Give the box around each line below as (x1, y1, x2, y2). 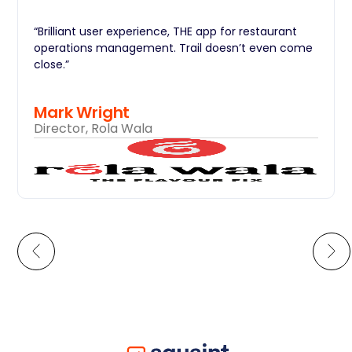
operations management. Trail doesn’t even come (34, 39, 313, 56)
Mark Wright (34, 101, 130, 123)
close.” (34, 56, 70, 72)
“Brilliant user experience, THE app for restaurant (34, 23, 298, 39)
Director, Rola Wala (34, 119, 153, 137)
